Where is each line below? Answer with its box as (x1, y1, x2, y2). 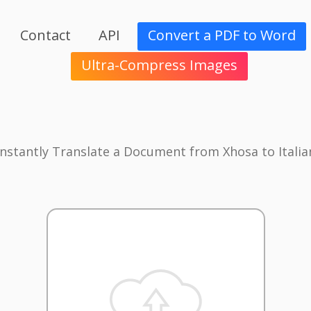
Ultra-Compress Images (81, 56, 237, 75)
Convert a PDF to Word (147, 26, 296, 45)
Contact (19, 26, 71, 45)
